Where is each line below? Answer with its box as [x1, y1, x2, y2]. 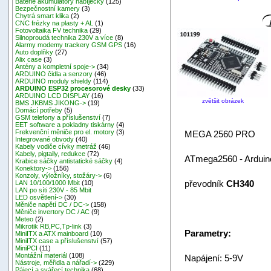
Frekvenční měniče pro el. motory [15, 128, 115, 136]
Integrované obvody [15, 135, 74, 143]
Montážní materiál [15, 252, 68, 260]
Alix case [15, 56, 42, 64]
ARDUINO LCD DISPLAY [15, 92, 90, 100]
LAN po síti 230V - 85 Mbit [15, 186, 92, 194]
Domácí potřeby [15, 106, 63, 114]
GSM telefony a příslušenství [15, 114, 101, 122]
